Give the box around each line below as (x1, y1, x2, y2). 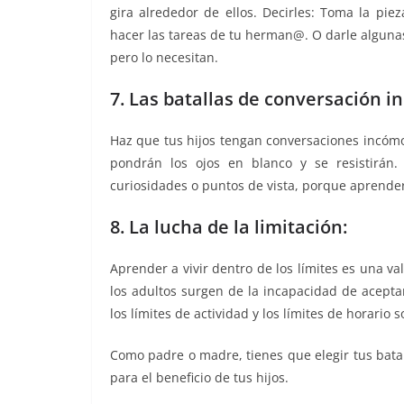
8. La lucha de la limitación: (110, 214, 347, 239)
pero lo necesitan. (110, 48, 218, 66)
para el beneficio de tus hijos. (110, 368, 289, 386)
